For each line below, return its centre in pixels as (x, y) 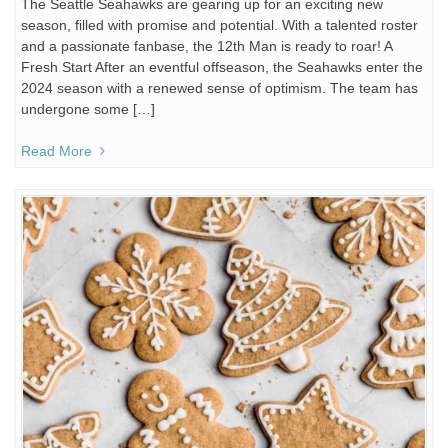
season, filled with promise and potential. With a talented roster (219, 25)
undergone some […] (88, 109)
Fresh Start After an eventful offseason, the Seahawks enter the (222, 67)
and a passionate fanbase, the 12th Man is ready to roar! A (206, 46)
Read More (56, 151)
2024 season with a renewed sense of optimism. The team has (219, 88)
